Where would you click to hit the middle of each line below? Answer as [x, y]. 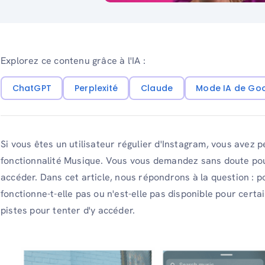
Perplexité [96, 88]
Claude [157, 88]
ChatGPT [32, 88]
